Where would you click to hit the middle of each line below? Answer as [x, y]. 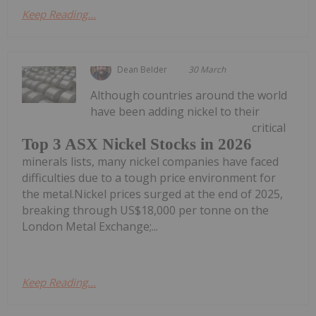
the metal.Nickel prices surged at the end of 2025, [152, 194]
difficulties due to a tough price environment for [149, 177]
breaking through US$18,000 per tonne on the [145, 210]
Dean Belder [142, 70]
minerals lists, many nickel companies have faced [150, 161]
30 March [207, 70]
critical [269, 128]
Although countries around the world [189, 96]
